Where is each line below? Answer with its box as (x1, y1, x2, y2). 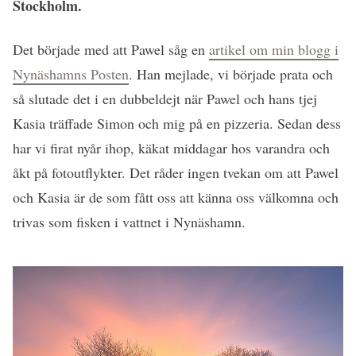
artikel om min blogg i (209, 39, 339, 59)
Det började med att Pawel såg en (13, 39, 209, 59)
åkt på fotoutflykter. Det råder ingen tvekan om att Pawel (13, 162, 339, 182)
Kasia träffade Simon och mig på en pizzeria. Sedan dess (13, 113, 341, 133)
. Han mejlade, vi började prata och (129, 64, 333, 83)
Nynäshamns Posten (13, 64, 129, 83)
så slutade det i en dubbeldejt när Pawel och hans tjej (13, 88, 317, 108)
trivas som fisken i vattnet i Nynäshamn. (13, 211, 246, 231)
